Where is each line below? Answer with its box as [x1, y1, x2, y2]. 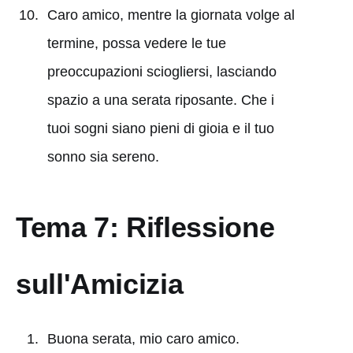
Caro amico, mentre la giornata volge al [46, 6, 295, 23]
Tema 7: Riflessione [16, 210, 275, 243]
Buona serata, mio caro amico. [46, 330, 240, 347]
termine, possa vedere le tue [46, 35, 226, 51]
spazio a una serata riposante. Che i [46, 91, 274, 108]
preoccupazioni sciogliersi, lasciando [46, 63, 277, 80]
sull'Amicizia [16, 267, 184, 300]
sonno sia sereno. [46, 148, 159, 165]
